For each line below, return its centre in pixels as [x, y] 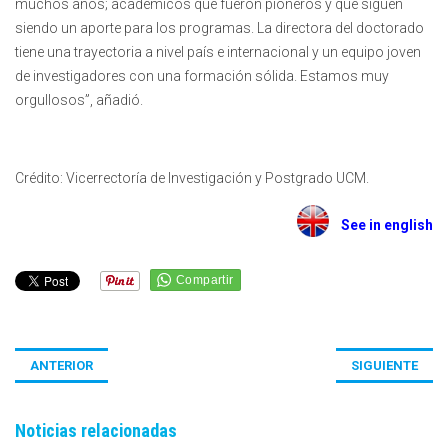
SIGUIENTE [384, 366]
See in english [381, 225]
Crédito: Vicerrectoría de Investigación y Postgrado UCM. [192, 178]
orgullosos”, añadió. [79, 100]
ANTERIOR [61, 366]
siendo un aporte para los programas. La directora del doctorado [219, 28]
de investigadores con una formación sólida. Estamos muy [202, 76]
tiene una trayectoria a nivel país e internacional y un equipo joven [218, 52]
